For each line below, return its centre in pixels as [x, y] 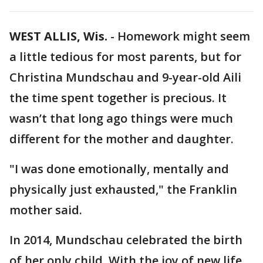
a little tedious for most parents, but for [125, 57]
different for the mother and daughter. [122, 139]
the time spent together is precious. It [118, 98]
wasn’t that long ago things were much [121, 118]
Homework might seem [184, 36]
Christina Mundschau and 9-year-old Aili [125, 77]
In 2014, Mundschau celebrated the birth [126, 240]
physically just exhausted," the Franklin [123, 189]
